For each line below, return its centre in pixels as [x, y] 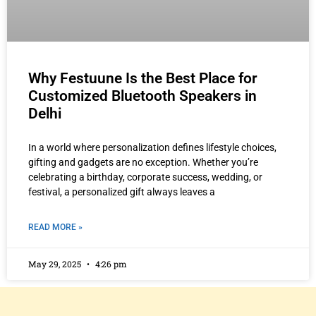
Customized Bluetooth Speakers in [142, 96]
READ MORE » [55, 227]
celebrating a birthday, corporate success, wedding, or [145, 177]
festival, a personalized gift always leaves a [122, 192]
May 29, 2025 [56, 264]
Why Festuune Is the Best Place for [143, 79]
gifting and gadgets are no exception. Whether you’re [143, 163]
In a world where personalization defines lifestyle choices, [152, 148]
